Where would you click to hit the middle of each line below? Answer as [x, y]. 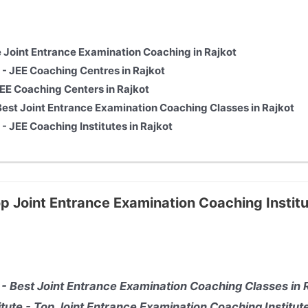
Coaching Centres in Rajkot [97, 71]
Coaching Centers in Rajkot [81, 89]
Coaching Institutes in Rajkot [100, 126]
